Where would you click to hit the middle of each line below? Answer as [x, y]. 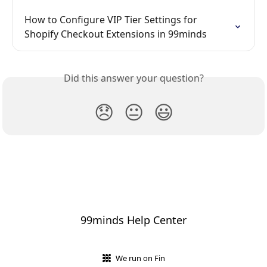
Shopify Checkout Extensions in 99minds [116, 34]
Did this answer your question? [133, 78]
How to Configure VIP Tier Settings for [112, 20]
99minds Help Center [133, 220]
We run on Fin [140, 258]
